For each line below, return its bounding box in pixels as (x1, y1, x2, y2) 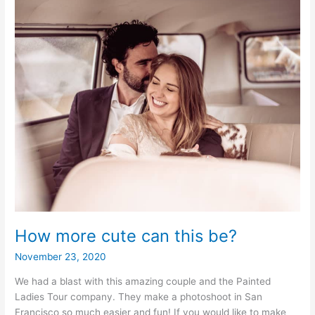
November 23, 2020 (15, 251, 107, 263)
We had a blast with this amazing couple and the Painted (15, 275, 271, 287)
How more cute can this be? (15, 226, 238, 247)
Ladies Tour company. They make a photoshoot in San (15, 290, 263, 302)
